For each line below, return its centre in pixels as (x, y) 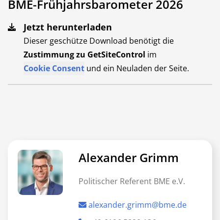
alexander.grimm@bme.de (137, 205)
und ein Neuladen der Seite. (138, 68)
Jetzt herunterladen (68, 27)
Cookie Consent (54, 68)
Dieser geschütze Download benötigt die (99, 41)
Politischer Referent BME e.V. (132, 181)
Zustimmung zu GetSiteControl (84, 54)
